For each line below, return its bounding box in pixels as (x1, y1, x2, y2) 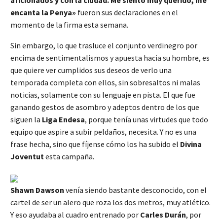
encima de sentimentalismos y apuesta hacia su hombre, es (10, 53, 210, 63)
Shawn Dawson (10, 184, 64, 195)
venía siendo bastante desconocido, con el (64, 184, 207, 195)
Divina (180, 139, 202, 149)
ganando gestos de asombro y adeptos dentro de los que (10, 102, 199, 112)
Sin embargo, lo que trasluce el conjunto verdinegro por (10, 40, 197, 51)
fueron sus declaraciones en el (76, 7, 178, 17)
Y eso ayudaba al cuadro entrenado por (10, 209, 140, 220)
